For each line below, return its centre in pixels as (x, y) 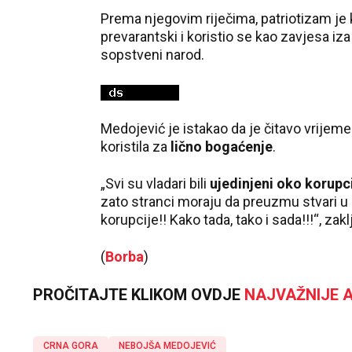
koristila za (136, 147)
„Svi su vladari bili (155, 184)
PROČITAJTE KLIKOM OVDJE (139, 295)
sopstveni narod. (152, 55)
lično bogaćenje (222, 147)
